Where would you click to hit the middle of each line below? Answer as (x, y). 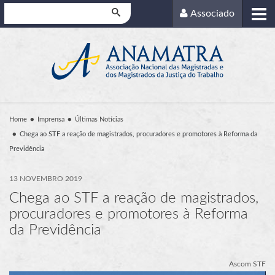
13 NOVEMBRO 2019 (46, 178)
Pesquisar (21, 10)
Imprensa (51, 119)
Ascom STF (247, 264)
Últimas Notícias (99, 119)
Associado (213, 14)
